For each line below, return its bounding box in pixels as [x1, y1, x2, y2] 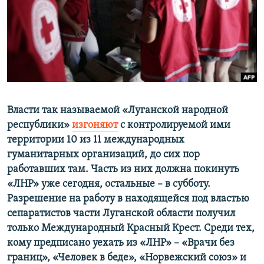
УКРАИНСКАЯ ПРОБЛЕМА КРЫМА [21, 70, 133, 79]
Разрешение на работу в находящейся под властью [7, 193, 249, 205]
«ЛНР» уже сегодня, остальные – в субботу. [7, 179, 210, 190]
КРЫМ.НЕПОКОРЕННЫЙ [21, 28, 104, 37]
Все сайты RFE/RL [20, 84, 101, 96]
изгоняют [72, 120, 118, 131]
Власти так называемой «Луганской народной [7, 105, 228, 117]
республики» [7, 120, 72, 131]
